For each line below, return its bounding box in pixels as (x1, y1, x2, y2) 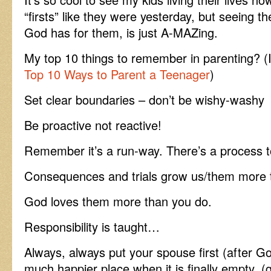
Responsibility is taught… (24, 218, 160, 235)
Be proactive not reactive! (24, 116, 162, 134)
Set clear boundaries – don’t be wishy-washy (24, 91, 264, 108)
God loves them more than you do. (24, 192, 212, 210)
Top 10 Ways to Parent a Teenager (24, 65, 210, 83)
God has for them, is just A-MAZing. (24, 24, 218, 41)
